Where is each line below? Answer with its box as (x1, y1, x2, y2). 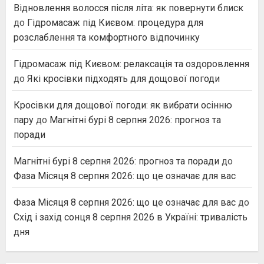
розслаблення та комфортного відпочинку (14, 31, 200, 43)
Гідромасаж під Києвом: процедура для (27, 16, 203, 28)
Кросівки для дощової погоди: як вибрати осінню (14, 99, 232, 111)
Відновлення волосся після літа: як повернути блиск (14, 2, 243, 14)
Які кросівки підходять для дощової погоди (27, 72, 220, 84)
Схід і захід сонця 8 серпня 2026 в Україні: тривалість (14, 211, 247, 223)
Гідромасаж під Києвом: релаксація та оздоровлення (14, 58, 249, 70)
